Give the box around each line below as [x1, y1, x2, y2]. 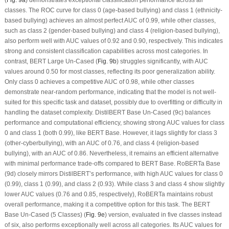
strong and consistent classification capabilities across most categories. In [4, 48, 208, 55]
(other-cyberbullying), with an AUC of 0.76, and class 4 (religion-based [4, 140, 199, 147]
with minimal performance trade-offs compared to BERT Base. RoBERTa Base [4, 160, 220, 167]
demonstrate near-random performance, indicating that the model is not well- [4, 88, 216, 96]
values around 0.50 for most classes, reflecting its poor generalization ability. [4, 68, 215, 75]
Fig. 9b [97, 58, 117, 65]
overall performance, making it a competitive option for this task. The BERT [4, 201, 210, 208]
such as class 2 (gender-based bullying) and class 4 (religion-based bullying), [4, 27, 220, 34]
